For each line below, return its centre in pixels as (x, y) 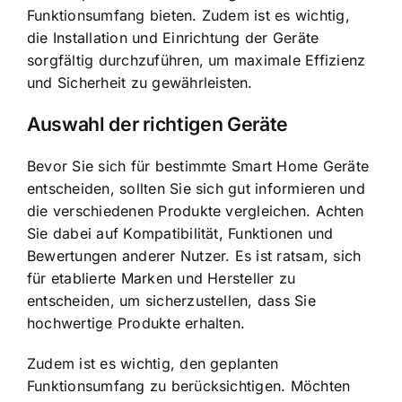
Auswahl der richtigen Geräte (158, 124)
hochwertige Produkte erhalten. (136, 323)
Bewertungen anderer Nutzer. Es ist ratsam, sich (194, 255)
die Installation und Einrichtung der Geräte (173, 38)
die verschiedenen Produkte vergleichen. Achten (196, 210)
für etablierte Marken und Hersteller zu (162, 278)
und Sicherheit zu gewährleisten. (140, 83)
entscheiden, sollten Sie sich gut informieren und (196, 188)
